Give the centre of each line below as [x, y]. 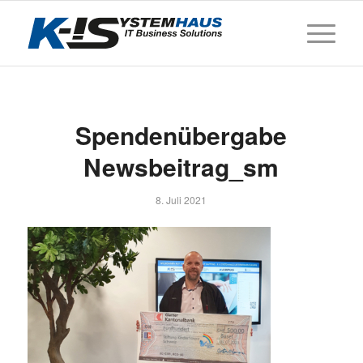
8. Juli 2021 [181, 200]
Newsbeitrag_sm [181, 167]
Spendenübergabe [181, 135]
